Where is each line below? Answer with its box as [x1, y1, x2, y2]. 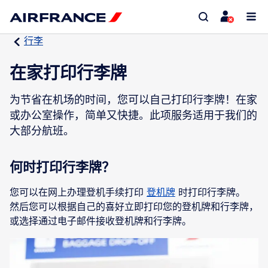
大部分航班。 [10, 124, 74, 137]
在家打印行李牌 [10, 62, 127, 83]
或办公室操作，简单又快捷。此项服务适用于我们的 [10, 108, 257, 121]
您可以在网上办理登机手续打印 [10, 186, 147, 198]
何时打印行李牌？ [10, 159, 115, 175]
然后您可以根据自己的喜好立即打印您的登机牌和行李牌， [10, 200, 258, 212]
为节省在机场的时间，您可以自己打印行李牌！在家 [10, 93, 257, 106]
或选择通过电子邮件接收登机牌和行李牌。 [10, 215, 191, 227]
